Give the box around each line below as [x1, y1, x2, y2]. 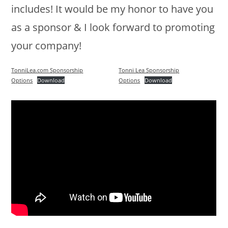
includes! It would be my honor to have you [11, 2, 214, 16]
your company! [11, 39, 82, 53]
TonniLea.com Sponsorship [11, 66, 83, 74]
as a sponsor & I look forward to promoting [11, 20, 215, 35]
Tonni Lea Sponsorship [119, 66, 180, 74]
